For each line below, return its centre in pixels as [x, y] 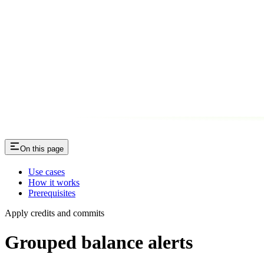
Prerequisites [52, 193]
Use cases [47, 172]
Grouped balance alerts [99, 242]
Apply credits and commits [55, 213]
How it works [54, 183]
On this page [42, 149]
